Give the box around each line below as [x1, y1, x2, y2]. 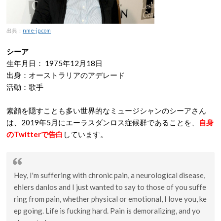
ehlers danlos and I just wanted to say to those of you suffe [14, 183, 206, 191]
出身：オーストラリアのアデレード [6, 71, 125, 79]
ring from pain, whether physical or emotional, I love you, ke [14, 194, 207, 203]
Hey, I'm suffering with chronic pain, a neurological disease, [14, 171, 205, 180]
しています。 [63, 130, 108, 139]
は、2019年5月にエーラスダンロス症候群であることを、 [6, 118, 199, 127]
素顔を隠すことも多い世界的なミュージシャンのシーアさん [6, 106, 206, 115]
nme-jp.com [23, 27, 51, 34]
